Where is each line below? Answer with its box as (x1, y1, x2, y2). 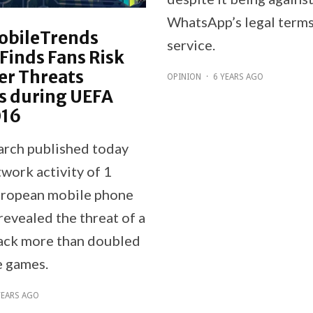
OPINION (167, 72, 201, 82)
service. (167, 36, 215, 53)
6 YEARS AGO (213, 72, 263, 82)
